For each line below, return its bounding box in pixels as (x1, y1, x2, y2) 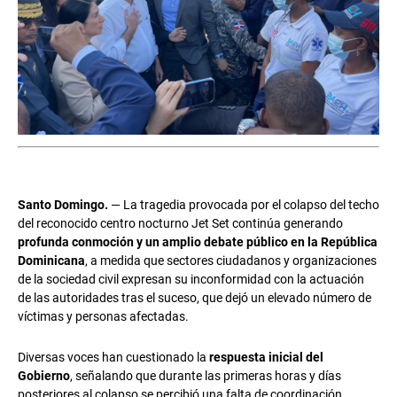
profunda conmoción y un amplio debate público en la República (18, 235, 378, 249)
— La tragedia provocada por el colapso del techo (108, 198, 379, 212)
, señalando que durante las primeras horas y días (70, 369, 341, 383)
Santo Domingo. (18, 198, 108, 212)
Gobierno (18, 369, 70, 383)
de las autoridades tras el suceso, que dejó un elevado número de (18, 291, 371, 305)
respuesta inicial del (209, 350, 323, 364)
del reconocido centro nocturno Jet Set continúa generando (18, 216, 343, 230)
